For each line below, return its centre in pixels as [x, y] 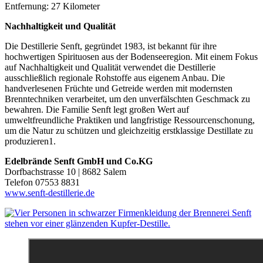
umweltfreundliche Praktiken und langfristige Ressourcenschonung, [130, 120]
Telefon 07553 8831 [42, 182]
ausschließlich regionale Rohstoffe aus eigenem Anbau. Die [115, 77]
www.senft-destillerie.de [50, 193]
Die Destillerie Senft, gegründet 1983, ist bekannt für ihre [111, 46]
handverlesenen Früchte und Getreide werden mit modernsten [119, 88]
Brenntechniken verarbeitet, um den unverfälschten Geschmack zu [127, 99]
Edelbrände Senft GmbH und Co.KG [79, 161]
